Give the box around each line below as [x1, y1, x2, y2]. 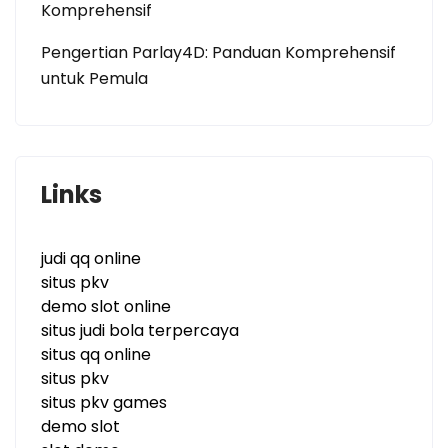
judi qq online [41, 247, 141, 270]
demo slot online [41, 295, 171, 318]
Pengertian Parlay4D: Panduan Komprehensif [41, 41, 396, 64]
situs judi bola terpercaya [41, 319, 239, 342]
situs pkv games [41, 391, 167, 414]
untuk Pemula [41, 67, 148, 90]
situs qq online [41, 343, 151, 366]
